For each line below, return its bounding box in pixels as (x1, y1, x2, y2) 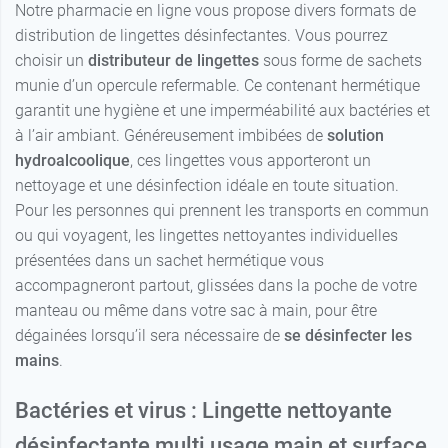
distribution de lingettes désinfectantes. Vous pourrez (15, 26, 388, 46)
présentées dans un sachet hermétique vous (15, 251, 324, 271)
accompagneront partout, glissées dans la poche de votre (15, 276, 417, 296)
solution (327, 126, 384, 146)
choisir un (15, 51, 84, 71)
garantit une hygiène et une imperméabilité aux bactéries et (15, 101, 430, 121)
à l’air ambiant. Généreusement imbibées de (15, 126, 327, 146)
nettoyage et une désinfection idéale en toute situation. (15, 176, 399, 196)
